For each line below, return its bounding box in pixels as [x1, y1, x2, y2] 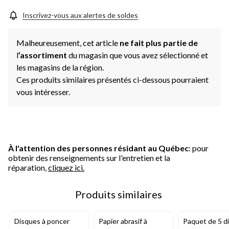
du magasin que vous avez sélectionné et [68, 50, 208, 60]
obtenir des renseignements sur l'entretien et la [8, 152, 170, 163]
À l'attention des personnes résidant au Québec [8, 143, 189, 153]
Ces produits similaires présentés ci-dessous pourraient [16, 74, 209, 84]
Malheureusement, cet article [16, 37, 120, 48]
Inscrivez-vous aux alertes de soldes [22, 10, 138, 19]
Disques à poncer [14, 216, 70, 225]
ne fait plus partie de [120, 37, 198, 48]
